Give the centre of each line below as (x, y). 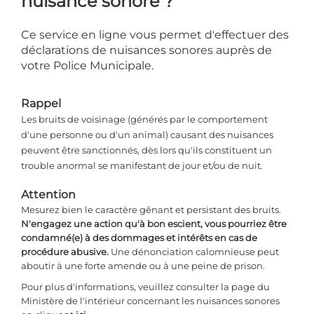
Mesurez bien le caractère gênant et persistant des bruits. (151, 210)
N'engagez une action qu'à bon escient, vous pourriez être (154, 224)
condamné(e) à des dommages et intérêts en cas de (139, 238)
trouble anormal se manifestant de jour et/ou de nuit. (142, 166)
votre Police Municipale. (87, 66)
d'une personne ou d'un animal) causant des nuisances (147, 135)
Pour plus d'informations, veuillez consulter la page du (145, 287)
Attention (48, 195)
